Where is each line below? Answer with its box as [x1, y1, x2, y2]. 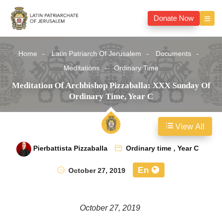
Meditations [63, 61, 100, 76]
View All [173, 118, 205, 136]
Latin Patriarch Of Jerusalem [52, 47, 141, 61]
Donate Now [154, 10, 194, 27]
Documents [156, 47, 191, 61]
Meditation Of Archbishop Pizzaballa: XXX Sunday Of [11, 81, 211, 91]
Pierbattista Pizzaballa [33, 141, 108, 156]
